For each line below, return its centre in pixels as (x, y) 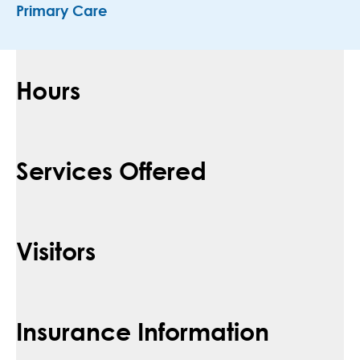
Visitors (56, 251)
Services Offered (111, 170)
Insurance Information (143, 331)
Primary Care (62, 12)
